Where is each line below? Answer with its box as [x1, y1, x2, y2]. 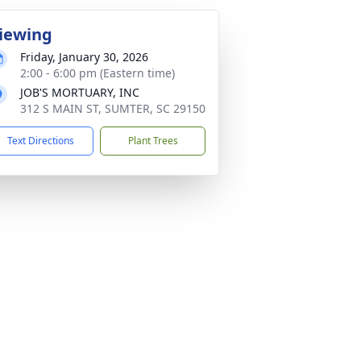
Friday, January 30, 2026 [20, 49, 148, 64]
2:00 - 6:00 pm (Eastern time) [20, 65, 175, 81]
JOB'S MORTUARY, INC [20, 85, 139, 100]
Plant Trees [127, 134, 178, 147]
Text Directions [7, 134, 74, 147]
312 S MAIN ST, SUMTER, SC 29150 [20, 101, 205, 116]
